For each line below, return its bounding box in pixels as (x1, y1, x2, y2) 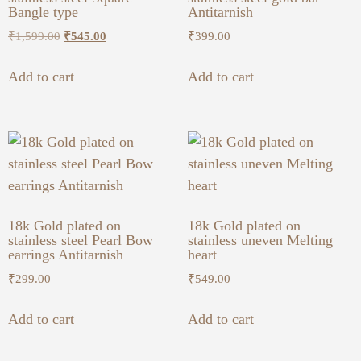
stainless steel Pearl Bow (8, 231, 153, 248)
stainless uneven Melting (187, 231, 333, 248)
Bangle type (8, 4, 78, 21)
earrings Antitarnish (8, 246, 123, 263)
